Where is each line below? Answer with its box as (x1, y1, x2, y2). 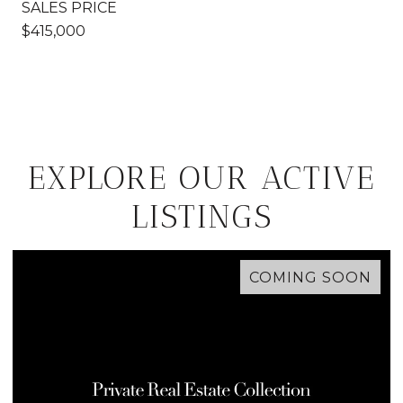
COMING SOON (249, 268, 372, 286)
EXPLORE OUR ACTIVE (28, 157, 375, 197)
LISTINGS (130, 196, 273, 236)
